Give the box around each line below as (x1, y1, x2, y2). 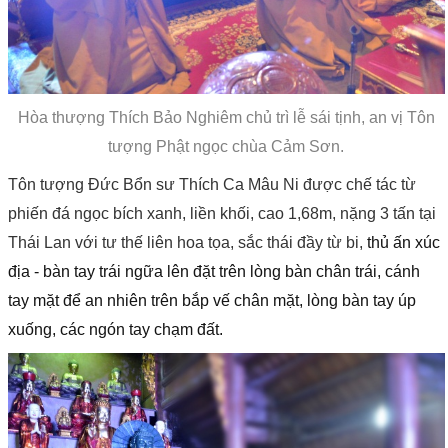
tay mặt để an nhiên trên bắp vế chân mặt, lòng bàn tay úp (8, 292, 416, 310)
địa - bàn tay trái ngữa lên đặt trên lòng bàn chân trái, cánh (8, 263, 420, 281)
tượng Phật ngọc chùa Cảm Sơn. (108, 138, 345, 156)
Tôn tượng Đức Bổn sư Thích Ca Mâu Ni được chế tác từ (8, 176, 416, 194)
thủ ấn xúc (367, 234, 440, 252)
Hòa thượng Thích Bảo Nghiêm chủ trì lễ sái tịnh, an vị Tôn (17, 109, 435, 127)
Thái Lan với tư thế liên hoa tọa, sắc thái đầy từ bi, (8, 234, 367, 252)
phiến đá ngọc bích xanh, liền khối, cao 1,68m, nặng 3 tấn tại (8, 205, 436, 223)
